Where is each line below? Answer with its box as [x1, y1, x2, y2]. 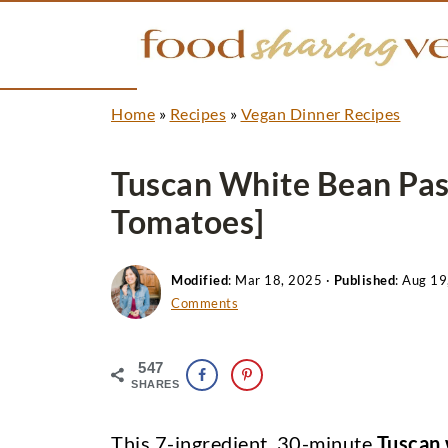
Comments [171, 295, 238, 311]
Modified [171, 272, 228, 288]
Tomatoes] [111, 202, 265, 241]
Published [333, 272, 395, 288]
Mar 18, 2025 [235, 272, 322, 288]
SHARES [131, 378, 179, 390]
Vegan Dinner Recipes [240, 104, 401, 123]
